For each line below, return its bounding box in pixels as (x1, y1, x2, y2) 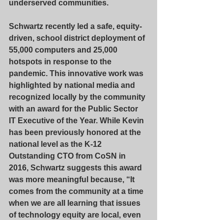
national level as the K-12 (9, 140, 104, 148)
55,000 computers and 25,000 (9, 46, 119, 54)
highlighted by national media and (9, 81, 137, 89)
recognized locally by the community (9, 93, 147, 101)
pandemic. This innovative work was (9, 69, 145, 78)
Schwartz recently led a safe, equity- (9, 22, 142, 30)
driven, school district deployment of (9, 34, 147, 42)
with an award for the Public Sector (9, 105, 140, 113)
